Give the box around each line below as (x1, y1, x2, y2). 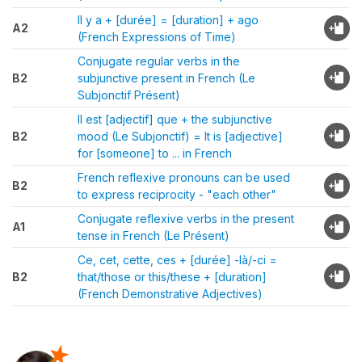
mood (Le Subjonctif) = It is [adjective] (78, 129, 283, 143)
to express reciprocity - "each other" (78, 187, 276, 201)
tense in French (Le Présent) (78, 229, 229, 242)
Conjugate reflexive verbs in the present (78, 212, 294, 225)
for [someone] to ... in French (78, 146, 232, 160)
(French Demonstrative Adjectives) (78, 287, 263, 301)
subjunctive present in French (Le (78, 71, 255, 85)
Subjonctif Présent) (78, 88, 180, 102)
